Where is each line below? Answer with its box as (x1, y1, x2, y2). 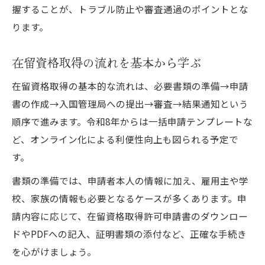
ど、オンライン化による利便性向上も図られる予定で (12, 132, 238, 146)
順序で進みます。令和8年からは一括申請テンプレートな (12, 114, 253, 128)
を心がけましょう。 (12, 244, 96, 258)
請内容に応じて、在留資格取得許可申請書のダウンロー (12, 209, 248, 222)
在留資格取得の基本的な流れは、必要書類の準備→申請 (12, 79, 248, 92)
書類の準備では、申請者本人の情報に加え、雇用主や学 (12, 173, 248, 187)
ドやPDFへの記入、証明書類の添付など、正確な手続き (12, 227, 247, 240)
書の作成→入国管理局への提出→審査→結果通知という (12, 96, 248, 110)
